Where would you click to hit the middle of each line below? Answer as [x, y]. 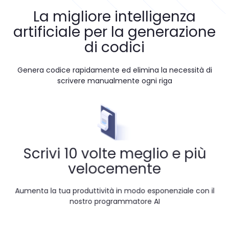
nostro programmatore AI [114, 202]
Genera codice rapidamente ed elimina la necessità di [114, 70]
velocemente [114, 169]
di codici [114, 48]
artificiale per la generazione [114, 32]
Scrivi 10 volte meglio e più [114, 153]
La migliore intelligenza [114, 17]
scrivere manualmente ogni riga [114, 81]
